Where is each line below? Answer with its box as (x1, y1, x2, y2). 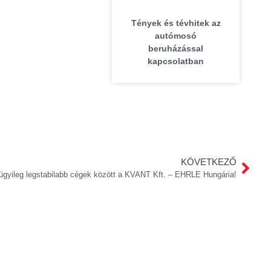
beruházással (148, 44, 204, 54)
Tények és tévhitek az (131, 18, 221, 28)
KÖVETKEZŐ (181, 157, 237, 168)
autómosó (155, 31, 197, 41)
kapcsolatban (148, 56, 204, 67)
